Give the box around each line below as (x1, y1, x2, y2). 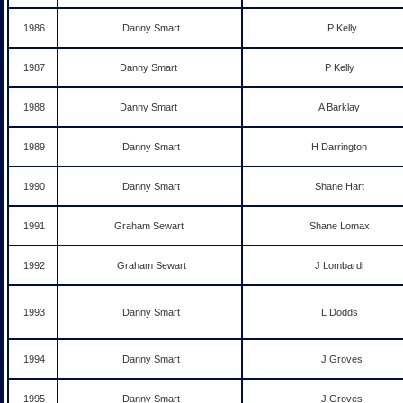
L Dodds (320, 307, 361, 318)
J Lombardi (315, 260, 366, 271)
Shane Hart (314, 181, 367, 192)
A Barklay (318, 102, 363, 112)
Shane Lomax (309, 220, 372, 231)
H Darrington (311, 141, 370, 152)
